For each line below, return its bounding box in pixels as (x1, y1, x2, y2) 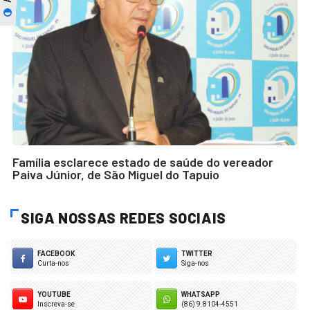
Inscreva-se (37, 300, 75, 308)
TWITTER (181, 249, 212, 257)
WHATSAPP (181, 290, 220, 298)
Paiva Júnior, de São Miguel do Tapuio (12, 166, 219, 182)
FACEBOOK (37, 249, 75, 257)
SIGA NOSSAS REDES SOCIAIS (21, 208, 226, 226)
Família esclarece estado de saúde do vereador (12, 154, 273, 170)
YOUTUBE (37, 290, 71, 298)
